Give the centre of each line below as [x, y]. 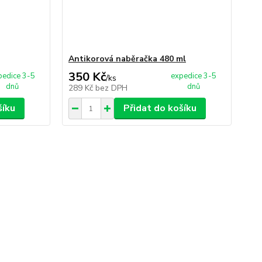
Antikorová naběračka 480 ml [127, 59]
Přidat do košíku [160, 108]
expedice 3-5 [194, 76]
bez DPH [111, 88]
